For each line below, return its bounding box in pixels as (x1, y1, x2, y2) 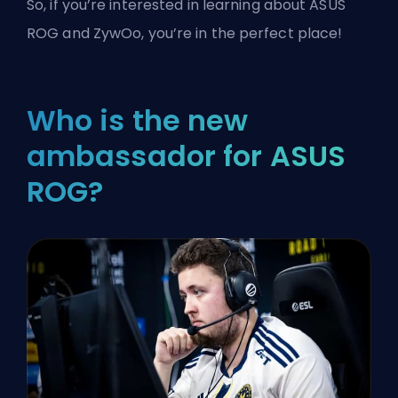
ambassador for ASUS (27, 136, 346, 177)
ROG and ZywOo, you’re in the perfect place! (27, 23, 343, 44)
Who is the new (27, 100, 249, 141)
